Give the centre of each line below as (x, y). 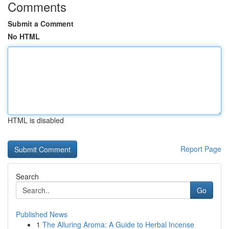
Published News (42, 214)
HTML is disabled (36, 120)
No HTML (24, 36)
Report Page (201, 149)
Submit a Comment (41, 24)
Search (27, 176)
